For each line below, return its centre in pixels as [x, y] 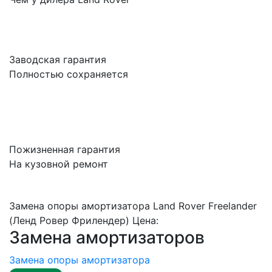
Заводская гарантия [58, 59]
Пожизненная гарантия [65, 149]
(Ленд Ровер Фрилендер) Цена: [84, 220]
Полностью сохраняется [69, 74]
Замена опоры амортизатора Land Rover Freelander [133, 206]
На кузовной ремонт [59, 164]
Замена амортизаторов [107, 237]
